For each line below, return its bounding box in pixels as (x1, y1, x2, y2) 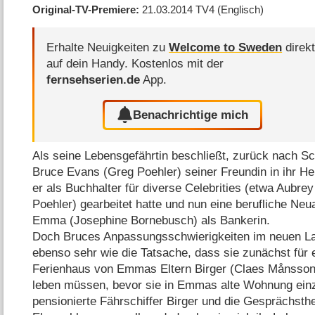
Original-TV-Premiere (32, 3, 136, 15)
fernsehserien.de (46, 73, 141, 87)
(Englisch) (217, 3, 264, 15)
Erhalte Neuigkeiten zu (46, 41, 169, 55)
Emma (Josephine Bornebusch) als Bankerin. (32, 214, 271, 228)
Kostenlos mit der (131, 57, 224, 71)
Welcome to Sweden (169, 41, 283, 55)
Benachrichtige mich (133, 108, 249, 122)
